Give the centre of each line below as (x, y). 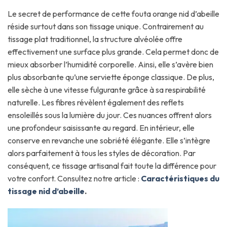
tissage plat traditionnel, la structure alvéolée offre (95, 39)
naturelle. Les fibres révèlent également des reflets (96, 102)
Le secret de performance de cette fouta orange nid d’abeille (113, 13)
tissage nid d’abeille (46, 191)
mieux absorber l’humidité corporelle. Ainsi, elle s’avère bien (110, 64)
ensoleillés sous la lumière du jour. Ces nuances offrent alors (110, 115)
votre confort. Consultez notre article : (74, 178)
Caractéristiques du (180, 178)
